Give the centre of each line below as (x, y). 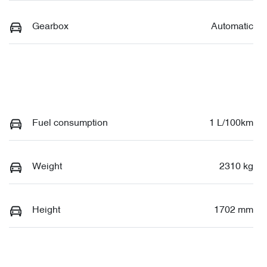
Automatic (232, 27)
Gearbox (50, 27)
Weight (47, 167)
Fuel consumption (70, 123)
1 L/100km (231, 123)
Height (46, 210)
